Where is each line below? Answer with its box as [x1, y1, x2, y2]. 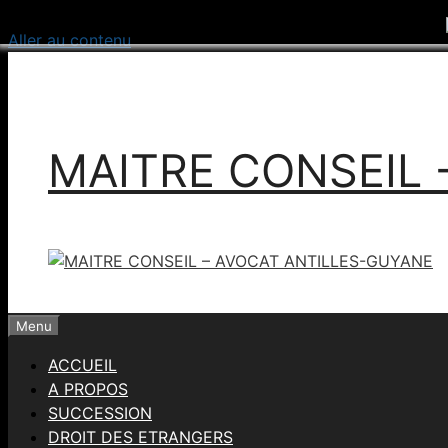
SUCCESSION [48, 403, 152, 423]
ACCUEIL [48, 355, 117, 375]
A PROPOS [48, 379, 128, 399]
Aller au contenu [8, 30, 131, 50]
